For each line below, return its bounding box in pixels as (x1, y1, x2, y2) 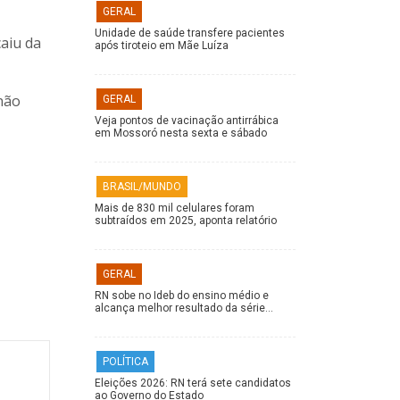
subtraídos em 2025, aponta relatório (95, 214, 277, 228)
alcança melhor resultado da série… (95, 302, 273, 315)
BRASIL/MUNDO (103, 180, 181, 194)
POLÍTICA (103, 355, 148, 369)
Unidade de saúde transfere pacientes (95, 27, 285, 40)
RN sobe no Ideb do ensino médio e (95, 289, 269, 303)
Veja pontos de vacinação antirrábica (95, 114, 279, 128)
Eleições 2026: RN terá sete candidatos (95, 377, 291, 390)
